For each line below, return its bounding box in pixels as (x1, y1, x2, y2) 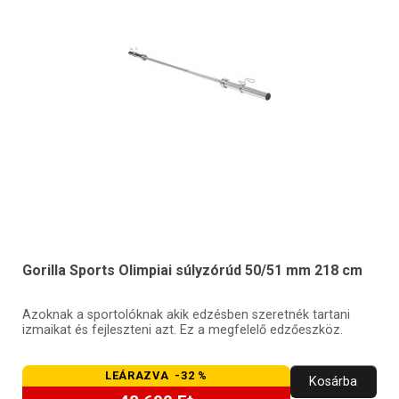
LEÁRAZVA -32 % (105, 369, 208, 383)
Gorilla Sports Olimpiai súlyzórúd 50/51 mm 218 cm (21, 261, 362, 279)
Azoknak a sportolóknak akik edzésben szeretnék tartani (21, 306, 350, 322)
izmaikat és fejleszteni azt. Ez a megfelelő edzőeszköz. (21, 322, 343, 338)
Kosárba (309, 373, 358, 389)
